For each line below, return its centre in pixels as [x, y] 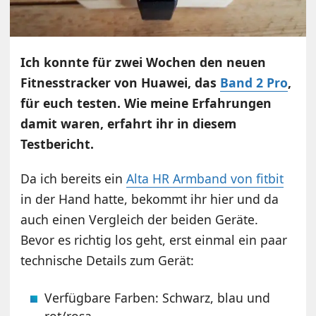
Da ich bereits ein [74, 178]
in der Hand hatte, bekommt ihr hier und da [150, 199]
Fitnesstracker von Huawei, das [121, 82]
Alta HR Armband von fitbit [205, 178]
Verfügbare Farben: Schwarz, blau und [158, 297]
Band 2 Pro [254, 82]
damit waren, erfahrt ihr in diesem [129, 123]
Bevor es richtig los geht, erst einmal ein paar [154, 239]
